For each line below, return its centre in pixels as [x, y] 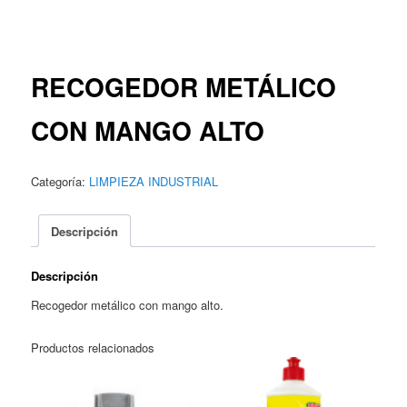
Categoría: [60, 182]
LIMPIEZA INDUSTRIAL [154, 182]
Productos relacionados [93, 347]
